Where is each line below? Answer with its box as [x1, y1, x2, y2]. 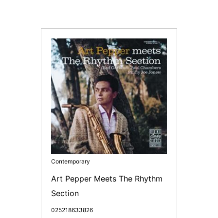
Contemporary [51, 158, 90, 165]
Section [51, 188, 79, 198]
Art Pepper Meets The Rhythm [51, 174, 163, 183]
